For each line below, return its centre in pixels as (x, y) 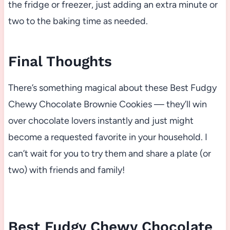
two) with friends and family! (66, 170)
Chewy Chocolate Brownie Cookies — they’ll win (107, 104)
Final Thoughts (60, 62)
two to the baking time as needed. (78, 21)
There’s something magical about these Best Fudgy (112, 88)
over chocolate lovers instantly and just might (101, 121)
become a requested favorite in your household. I (108, 137)
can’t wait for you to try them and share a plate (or (109, 154)
